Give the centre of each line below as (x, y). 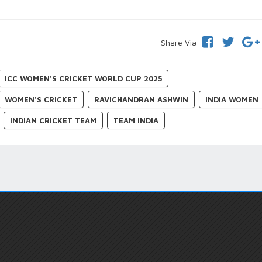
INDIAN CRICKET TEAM (54, 120)
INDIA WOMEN (232, 99)
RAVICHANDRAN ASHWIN (142, 99)
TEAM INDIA (136, 120)
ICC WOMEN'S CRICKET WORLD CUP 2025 (84, 78)
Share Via (178, 42)
